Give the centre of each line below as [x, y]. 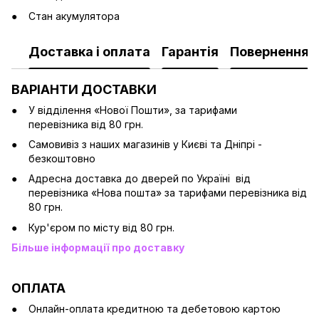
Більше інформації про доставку [98, 248]
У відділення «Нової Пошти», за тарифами [133, 110]
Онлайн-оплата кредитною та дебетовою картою [155, 309]
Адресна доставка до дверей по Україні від [140, 179]
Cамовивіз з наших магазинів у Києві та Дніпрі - [145, 145]
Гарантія [190, 52]
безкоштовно [62, 159]
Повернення [270, 52]
